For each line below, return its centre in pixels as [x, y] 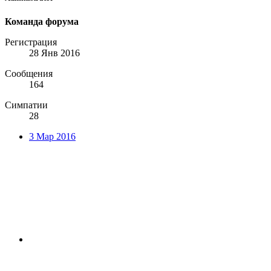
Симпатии [26, 105]
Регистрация [31, 42]
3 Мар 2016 [52, 136]
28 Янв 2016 [54, 53]
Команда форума [42, 21]
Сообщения [29, 73]
